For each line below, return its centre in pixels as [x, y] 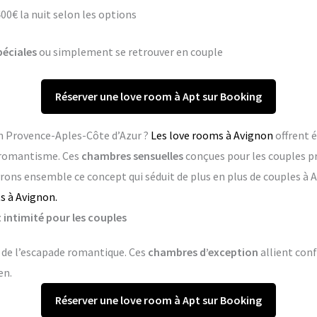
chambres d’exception [203, 252]
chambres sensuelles [132, 156]
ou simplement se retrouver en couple [129, 52]
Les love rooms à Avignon [212, 136]
